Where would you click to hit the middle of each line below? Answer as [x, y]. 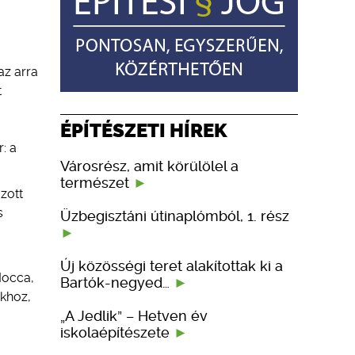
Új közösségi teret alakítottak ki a [172, 265]
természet [97, 182]
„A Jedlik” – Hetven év [134, 315]
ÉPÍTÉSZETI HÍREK [144, 130]
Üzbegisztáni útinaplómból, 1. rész [175, 216]
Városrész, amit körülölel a [149, 166]
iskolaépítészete [117, 332]
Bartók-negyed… [117, 282]
